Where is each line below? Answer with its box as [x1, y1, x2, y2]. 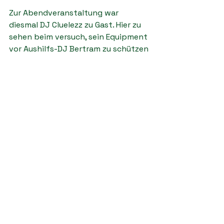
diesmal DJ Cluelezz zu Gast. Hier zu [9, 19, 143, 30]
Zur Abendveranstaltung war [9, 7, 120, 18]
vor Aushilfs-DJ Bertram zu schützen [9, 43, 148, 54]
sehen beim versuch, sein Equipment [9, 31, 149, 42]
